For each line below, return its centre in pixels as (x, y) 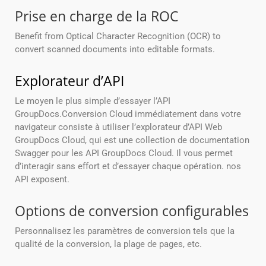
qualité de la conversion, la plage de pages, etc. (108, 244)
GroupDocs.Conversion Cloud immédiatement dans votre (128, 114)
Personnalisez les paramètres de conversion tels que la (125, 231)
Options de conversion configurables (132, 211)
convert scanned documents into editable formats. (115, 50)
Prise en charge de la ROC (97, 16)
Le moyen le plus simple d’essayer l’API (93, 101)
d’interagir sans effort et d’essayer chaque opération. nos (128, 167)
